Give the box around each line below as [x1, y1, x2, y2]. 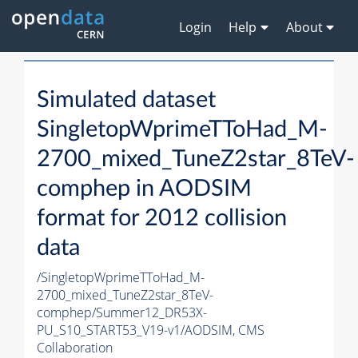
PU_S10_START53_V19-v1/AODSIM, [37, 321, 238, 340]
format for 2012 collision [37, 207, 287, 231]
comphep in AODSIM [37, 177, 252, 201]
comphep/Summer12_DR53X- [37, 304, 207, 322]
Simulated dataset [37, 89, 216, 113]
